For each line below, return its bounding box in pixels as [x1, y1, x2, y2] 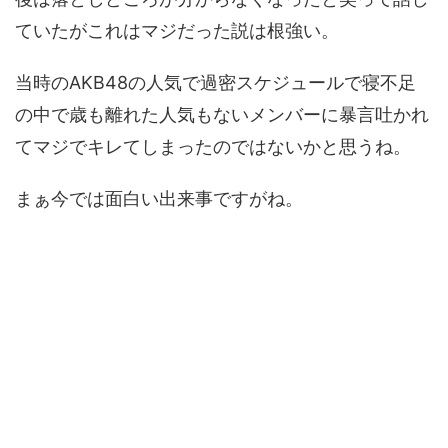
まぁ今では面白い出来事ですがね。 [15, 188, 303, 210]
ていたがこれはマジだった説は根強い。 [15, 20, 339, 42]
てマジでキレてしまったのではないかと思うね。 [15, 136, 411, 158]
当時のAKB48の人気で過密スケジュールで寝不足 [15, 72, 416, 94]
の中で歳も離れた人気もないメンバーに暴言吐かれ [15, 104, 429, 126]
